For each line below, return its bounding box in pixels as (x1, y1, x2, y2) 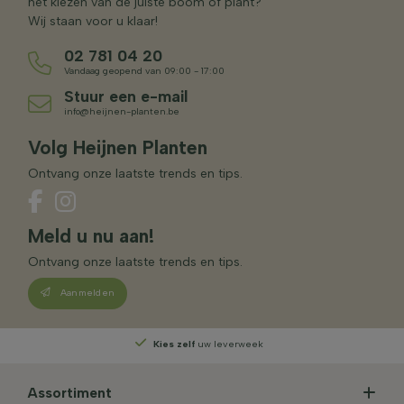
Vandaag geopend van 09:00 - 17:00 (64, 64, 225, 77)
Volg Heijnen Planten (28, 135, 207, 159)
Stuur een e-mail (64, 86, 188, 106)
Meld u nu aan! (28, 224, 154, 247)
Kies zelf (153, 337, 195, 350)
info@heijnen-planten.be (64, 105, 179, 117)
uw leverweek (195, 337, 263, 350)
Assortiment (28, 383, 112, 401)
